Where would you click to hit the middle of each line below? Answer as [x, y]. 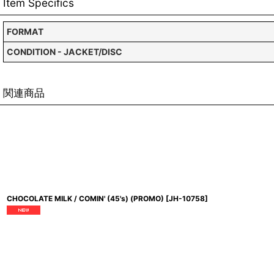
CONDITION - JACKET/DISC [65, 52]
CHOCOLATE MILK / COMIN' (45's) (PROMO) [85, 198]
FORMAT [25, 31]
